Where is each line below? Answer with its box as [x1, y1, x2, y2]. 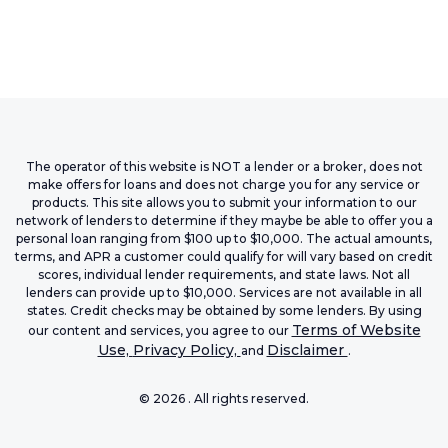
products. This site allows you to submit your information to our [31, 195, 417, 210]
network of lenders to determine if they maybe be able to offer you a [15, 213, 433, 228]
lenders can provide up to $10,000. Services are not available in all [26, 285, 422, 300]
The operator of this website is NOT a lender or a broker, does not [25, 159, 423, 174]
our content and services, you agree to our [27, 323, 292, 338]
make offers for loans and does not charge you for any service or [28, 177, 420, 192]
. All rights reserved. [188, 391, 309, 406]
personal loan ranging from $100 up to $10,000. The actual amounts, [16, 231, 432, 246]
